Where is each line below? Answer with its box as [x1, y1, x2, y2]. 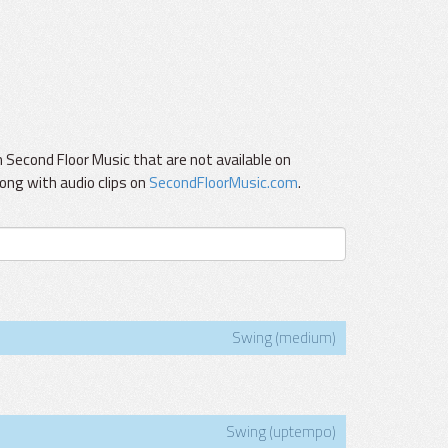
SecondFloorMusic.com [149, 171, 298, 194]
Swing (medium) [232, 326, 336, 349]
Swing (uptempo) [226, 420, 336, 443]
